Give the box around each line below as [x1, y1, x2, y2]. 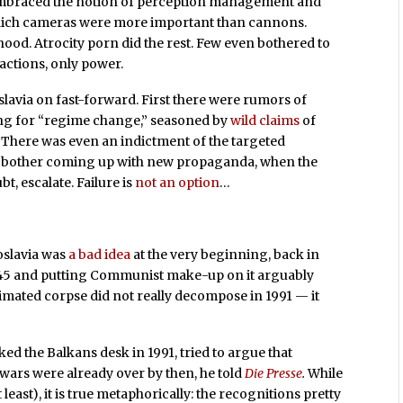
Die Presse [245, 364, 303, 381]
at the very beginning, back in [130, 246, 320, 263]
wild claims [230, 112, 300, 130]
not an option [135, 175, 220, 192]
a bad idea [68, 246, 131, 263]
